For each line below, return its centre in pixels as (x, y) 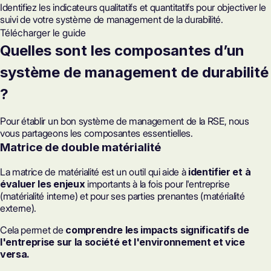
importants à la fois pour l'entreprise (157, 184)
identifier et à (220, 171)
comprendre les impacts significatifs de (157, 230)
